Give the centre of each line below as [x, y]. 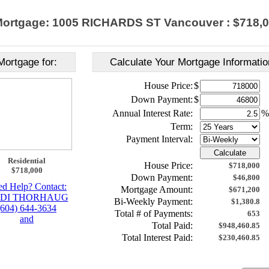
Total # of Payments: [154, 213]
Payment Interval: [159, 139]
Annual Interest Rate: [153, 113]
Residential [27, 161]
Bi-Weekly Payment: [153, 201]
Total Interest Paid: [157, 237]
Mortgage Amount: [157, 189]
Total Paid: [172, 225]
